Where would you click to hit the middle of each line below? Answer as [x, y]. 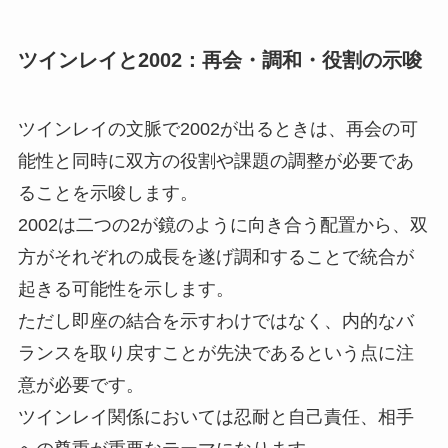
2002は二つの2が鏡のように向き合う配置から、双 [222, 225]
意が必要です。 [80, 385]
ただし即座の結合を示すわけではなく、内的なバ [215, 321]
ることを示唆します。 [107, 193]
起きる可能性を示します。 [125, 289]
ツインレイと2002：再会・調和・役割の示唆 [219, 59]
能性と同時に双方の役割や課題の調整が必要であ [215, 161]
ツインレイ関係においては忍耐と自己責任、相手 [215, 417]
